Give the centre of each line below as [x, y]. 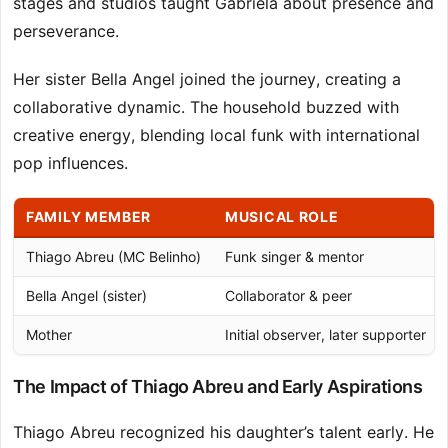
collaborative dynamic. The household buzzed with [206, 107]
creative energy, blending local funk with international [216, 135]
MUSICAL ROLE [282, 217]
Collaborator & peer [288, 296]
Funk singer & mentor [294, 257]
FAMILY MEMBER [89, 217]
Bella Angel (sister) [86, 296]
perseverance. [66, 31]
